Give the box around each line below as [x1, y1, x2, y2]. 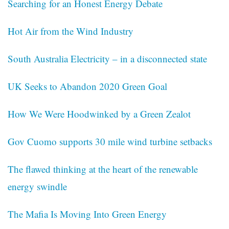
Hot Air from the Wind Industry [8, 25, 133, 38]
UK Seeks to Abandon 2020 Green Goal [8, 80, 167, 93]
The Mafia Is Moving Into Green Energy [8, 208, 167, 221]
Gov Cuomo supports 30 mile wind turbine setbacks [8, 135, 212, 148]
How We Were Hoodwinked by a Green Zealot [8, 107, 191, 121]
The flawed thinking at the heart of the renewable [8, 163, 198, 176]
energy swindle [8, 180, 67, 193]
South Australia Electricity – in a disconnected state [8, 52, 207, 65]
